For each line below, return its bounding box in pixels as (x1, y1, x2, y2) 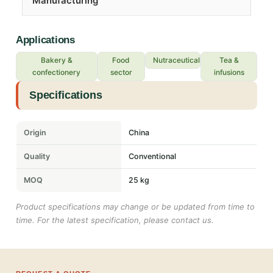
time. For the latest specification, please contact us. (16, 215, 214, 225)
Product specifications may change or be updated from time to (16, 202, 255, 212)
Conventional (129, 152, 176, 161)
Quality (24, 152, 50, 161)
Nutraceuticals (153, 55, 204, 65)
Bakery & (40, 55, 73, 65)
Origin (24, 128, 46, 138)
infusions (213, 68, 244, 77)
